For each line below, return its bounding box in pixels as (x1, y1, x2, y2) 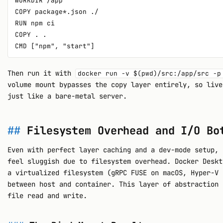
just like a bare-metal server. (7, 92, 127, 101)
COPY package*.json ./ (15, 7, 99, 16)
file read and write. (7, 191, 88, 201)
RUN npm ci (15, 18, 55, 27)
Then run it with (7, 69, 76, 78)
